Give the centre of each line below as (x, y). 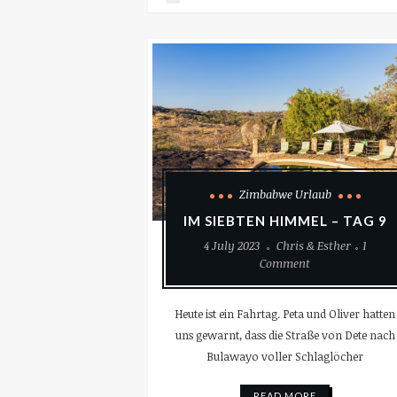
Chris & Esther (313, 245)
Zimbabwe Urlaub (285, 194)
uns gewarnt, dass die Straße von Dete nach (285, 335)
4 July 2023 (231, 245)
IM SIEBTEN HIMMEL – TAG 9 (285, 220)
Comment (285, 263)
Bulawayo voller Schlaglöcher (285, 356)
